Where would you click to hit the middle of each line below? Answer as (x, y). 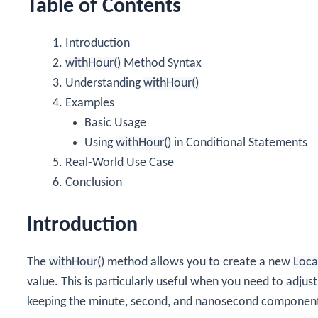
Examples (90, 103)
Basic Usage (115, 123)
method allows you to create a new (199, 262)
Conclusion (94, 182)
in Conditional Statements (239, 143)
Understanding (104, 83)
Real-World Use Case (120, 163)
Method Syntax (161, 63)
